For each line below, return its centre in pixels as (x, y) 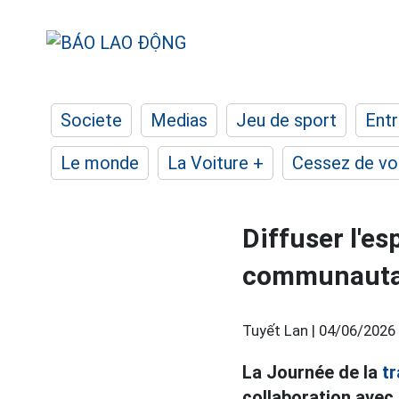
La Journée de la (312, 372)
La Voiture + (216, 163)
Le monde (100, 163)
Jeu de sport (286, 120)
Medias (179, 120)
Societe (91, 120)
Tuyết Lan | (281, 331)
